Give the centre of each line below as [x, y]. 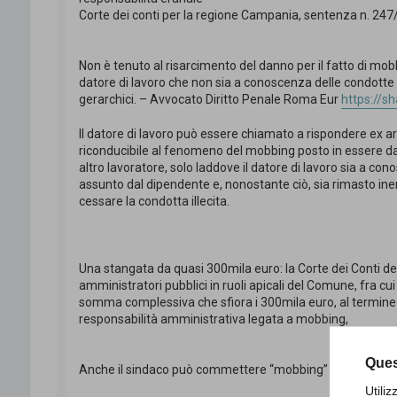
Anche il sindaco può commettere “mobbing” [204, 370]
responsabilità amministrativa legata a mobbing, [213, 319]
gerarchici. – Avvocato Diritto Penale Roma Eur [210, 100]
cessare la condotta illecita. [154, 202]
